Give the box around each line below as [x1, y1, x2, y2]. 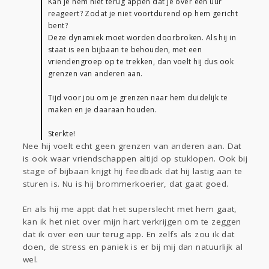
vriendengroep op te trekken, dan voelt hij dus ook [48, 56, 234, 67]
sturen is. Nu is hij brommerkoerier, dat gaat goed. [23, 178, 229, 190]
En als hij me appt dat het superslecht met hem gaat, [23, 204, 237, 215]
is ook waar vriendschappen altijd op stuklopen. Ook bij [23, 153, 248, 165]
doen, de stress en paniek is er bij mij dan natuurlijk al [23, 241, 243, 253]
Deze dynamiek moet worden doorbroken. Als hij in [48, 32, 237, 43]
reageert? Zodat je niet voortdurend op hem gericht [48, 8, 238, 19]
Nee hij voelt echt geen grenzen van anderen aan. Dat [23, 141, 241, 152]
